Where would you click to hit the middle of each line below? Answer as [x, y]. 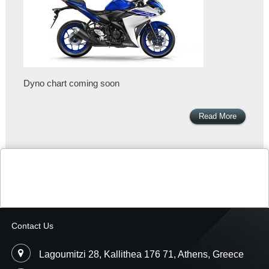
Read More [218, 116]
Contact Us [32, 226]
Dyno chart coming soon [71, 84]
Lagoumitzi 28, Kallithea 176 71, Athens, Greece [141, 255]
